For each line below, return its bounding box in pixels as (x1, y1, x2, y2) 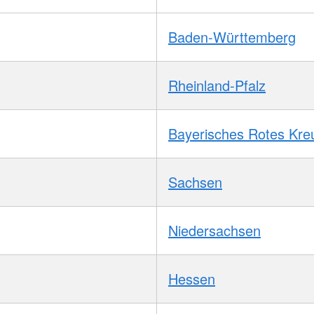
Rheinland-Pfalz (168, 74, 266, 95)
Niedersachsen (168, 219, 261, 240)
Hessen (168, 268, 215, 289)
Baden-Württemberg (168, 26, 296, 47)
